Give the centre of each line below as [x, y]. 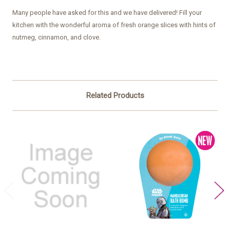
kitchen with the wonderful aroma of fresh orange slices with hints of [114, 25]
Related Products [115, 95]
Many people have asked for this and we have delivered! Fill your [107, 12]
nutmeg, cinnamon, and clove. [57, 37]
